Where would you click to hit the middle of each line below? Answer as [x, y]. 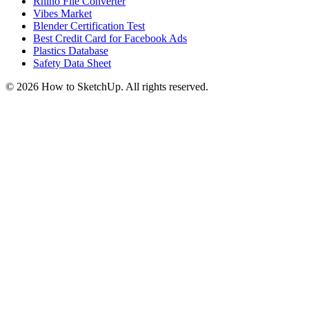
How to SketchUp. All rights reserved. [123, 87]
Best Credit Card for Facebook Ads [110, 39]
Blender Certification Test [89, 26]
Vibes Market [62, 14]
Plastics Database [71, 51]
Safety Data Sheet [72, 63]
